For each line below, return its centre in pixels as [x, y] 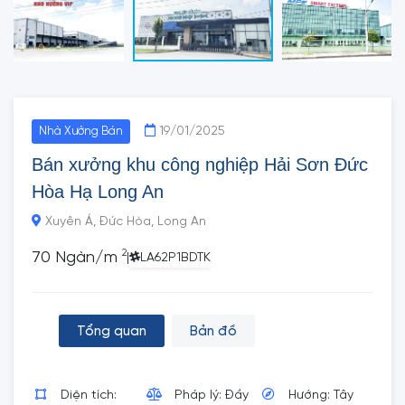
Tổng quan [112, 332]
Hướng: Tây [320, 396]
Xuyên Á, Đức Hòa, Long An [124, 222]
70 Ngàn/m [77, 258]
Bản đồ [213, 332]
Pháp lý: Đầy [211, 396]
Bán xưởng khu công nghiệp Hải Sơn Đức [200, 165]
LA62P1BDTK [175, 258]
